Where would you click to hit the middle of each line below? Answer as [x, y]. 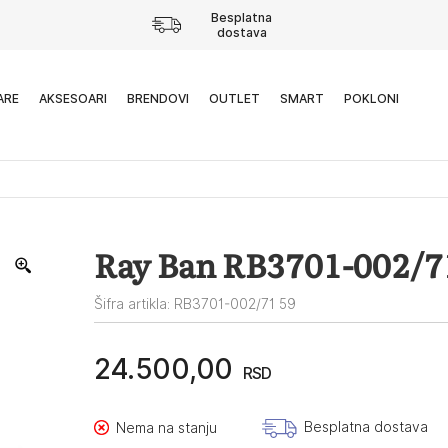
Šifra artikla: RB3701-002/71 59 [194, 304]
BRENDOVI [157, 98]
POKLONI [371, 98]
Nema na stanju [166, 427]
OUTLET [234, 98]
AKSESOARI [72, 98]
